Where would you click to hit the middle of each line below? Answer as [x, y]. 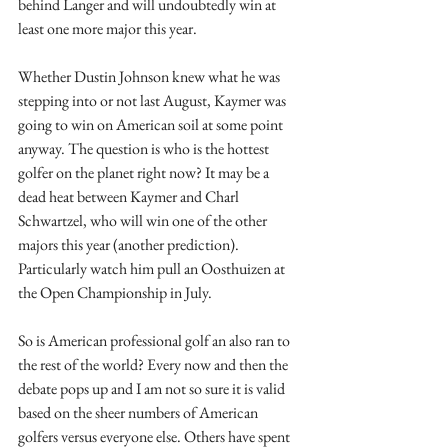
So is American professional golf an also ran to [155, 340]
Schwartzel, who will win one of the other [144, 220]
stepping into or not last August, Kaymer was [153, 100]
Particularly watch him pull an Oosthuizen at [153, 268]
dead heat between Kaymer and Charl [130, 196]
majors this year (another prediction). [130, 244]
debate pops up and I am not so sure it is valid [153, 388]
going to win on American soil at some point [152, 124]
